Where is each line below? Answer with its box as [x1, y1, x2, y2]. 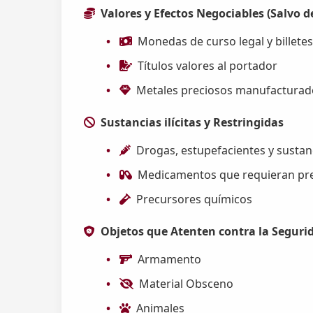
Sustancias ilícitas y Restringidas [101, 114, 284, 130]
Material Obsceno [139, 275, 234, 291]
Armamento [138, 251, 202, 267]
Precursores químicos [136, 191, 253, 207]
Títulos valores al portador [138, 57, 278, 73]
